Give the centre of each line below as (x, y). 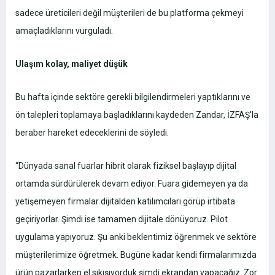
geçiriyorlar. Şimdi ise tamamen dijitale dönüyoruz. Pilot (122, 219)
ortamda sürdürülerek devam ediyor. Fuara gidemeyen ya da (132, 184)
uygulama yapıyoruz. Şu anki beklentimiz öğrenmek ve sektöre (136, 237)
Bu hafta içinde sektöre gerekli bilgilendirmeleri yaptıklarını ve (133, 97)
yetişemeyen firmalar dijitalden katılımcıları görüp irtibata (125, 202)
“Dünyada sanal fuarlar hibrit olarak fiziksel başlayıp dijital (126, 166)
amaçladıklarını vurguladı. (64, 31)
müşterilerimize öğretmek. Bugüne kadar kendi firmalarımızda (136, 255)
